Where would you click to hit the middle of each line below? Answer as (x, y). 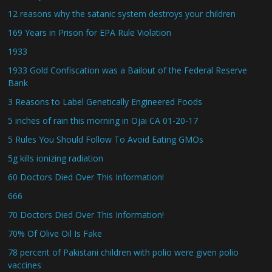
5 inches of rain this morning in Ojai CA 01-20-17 (103, 121)
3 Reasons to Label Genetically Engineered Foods (105, 102)
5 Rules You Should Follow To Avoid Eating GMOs (106, 139)
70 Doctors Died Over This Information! (86, 215)
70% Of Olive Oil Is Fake (55, 233)
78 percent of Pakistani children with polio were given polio (124, 252)
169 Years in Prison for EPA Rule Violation (90, 32)
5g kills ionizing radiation (56, 158)
